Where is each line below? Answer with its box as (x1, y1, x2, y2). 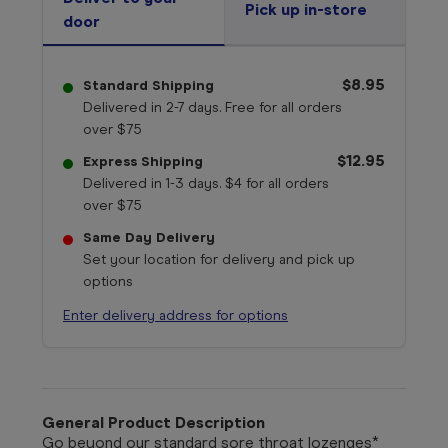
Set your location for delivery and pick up (83, 250, 355, 268)
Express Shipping (83, 152, 203, 170)
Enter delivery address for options (63, 306, 288, 324)
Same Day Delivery (83, 228, 215, 246)
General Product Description (42, 412, 265, 432)
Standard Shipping (83, 76, 214, 94)
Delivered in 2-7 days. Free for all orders (83, 98, 342, 116)
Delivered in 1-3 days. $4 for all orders (83, 174, 329, 192)
